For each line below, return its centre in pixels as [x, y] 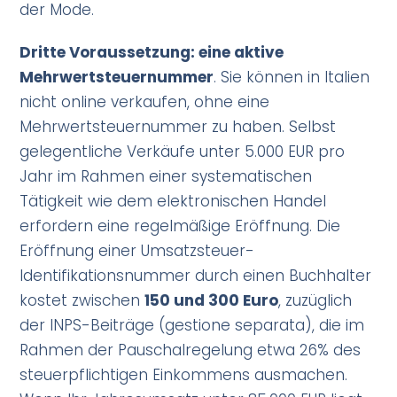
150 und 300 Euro [212, 301]
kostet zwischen [82, 301]
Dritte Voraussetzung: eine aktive [152, 53]
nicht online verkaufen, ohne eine [145, 102]
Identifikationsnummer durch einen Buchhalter [196, 276]
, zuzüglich [315, 301]
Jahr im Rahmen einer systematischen [166, 177]
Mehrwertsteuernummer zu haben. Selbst [178, 127]
